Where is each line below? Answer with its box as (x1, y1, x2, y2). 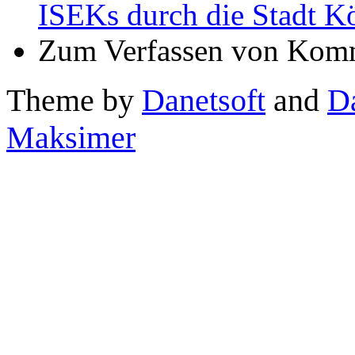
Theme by (6, 82, 142, 119)
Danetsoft (142, 82, 265, 119)
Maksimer (6, 120, 136, 156)
